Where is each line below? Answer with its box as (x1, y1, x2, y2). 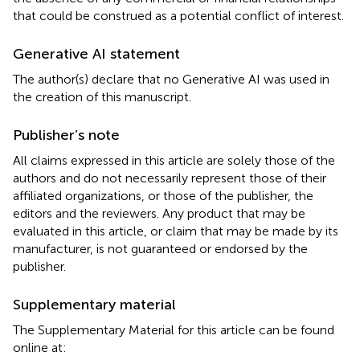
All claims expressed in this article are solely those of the (13, 152, 335, 168)
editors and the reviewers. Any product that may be (13, 205, 305, 221)
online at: (13, 339, 67, 355)
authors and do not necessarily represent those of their (13, 170, 326, 186)
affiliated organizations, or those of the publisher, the (13, 187, 313, 203)
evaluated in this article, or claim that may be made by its (13, 223, 338, 239)
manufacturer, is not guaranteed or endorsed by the (13, 240, 308, 256)
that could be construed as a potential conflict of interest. (13, 7, 344, 23)
